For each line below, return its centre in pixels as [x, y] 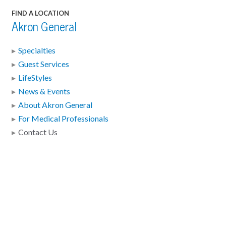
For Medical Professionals [63, 118]
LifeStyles [35, 77]
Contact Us [38, 132]
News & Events [44, 91]
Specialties [37, 50]
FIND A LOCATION [40, 13]
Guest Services [43, 64]
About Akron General [55, 105]
